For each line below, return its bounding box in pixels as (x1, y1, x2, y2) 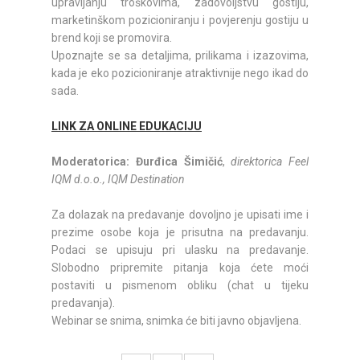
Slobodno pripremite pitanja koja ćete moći (51, 261, 309, 275)
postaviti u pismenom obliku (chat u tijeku (51, 279, 309, 292)
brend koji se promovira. (51, 31, 172, 45)
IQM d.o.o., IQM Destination (51, 173, 185, 186)
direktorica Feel (231, 155, 309, 169)
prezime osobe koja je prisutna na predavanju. (51, 226, 309, 239)
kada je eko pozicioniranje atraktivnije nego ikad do (51, 67, 309, 80)
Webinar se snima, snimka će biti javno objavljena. (51, 314, 304, 328)
